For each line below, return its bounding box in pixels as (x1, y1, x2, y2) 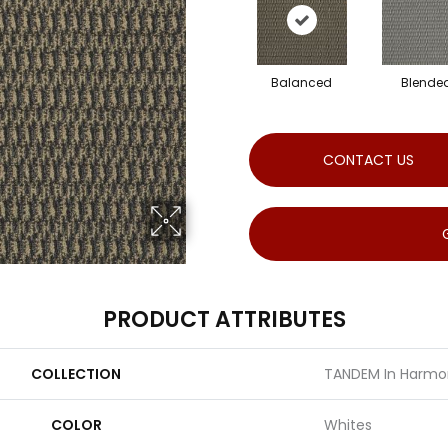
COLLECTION (31, 363, 121, 384)
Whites (324, 414, 372, 435)
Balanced (271, 73, 332, 91)
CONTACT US (322, 149, 414, 170)
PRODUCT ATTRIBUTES (102, 303, 346, 335)
